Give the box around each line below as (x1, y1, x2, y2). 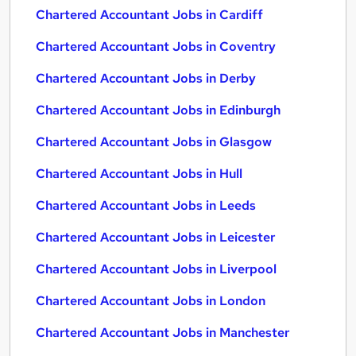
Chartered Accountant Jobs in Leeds (36, 197, 256, 214)
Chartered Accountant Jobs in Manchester (36, 324, 289, 341)
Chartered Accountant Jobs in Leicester (36, 229, 275, 246)
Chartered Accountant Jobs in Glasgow (36, 133, 272, 150)
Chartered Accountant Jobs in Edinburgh (36, 102, 281, 118)
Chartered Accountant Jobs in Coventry (36, 38, 276, 55)
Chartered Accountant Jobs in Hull (36, 165, 242, 182)
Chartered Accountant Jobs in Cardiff (36, 6, 263, 23)
